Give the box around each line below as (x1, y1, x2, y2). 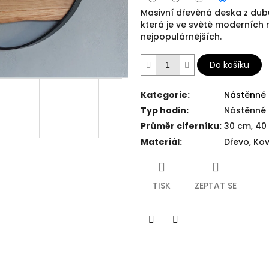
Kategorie (141, 89, 187, 101)
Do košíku (210, 59, 249, 71)
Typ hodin (141, 104, 186, 117)
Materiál (141, 136, 180, 148)
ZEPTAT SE (195, 180, 237, 192)
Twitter (175, 230, 205, 243)
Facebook (151, 230, 195, 243)
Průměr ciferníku (141, 120, 219, 133)
